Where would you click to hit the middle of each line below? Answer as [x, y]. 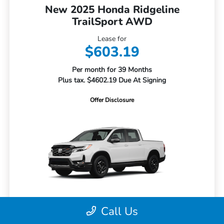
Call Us [119, 211]
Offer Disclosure [112, 100]
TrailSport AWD [112, 21]
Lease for [112, 38]
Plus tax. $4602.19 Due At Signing [112, 80]
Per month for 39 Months [112, 69]
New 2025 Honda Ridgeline [112, 9]
